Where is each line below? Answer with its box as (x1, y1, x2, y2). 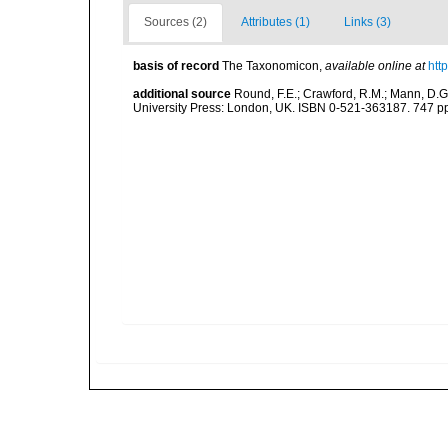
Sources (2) (144, 15, 207, 29)
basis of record (133, 59, 219, 73)
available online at (325, 59, 425, 73)
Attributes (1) (241, 15, 310, 29)
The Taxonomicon (222, 59, 319, 73)
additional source (133, 87, 231, 101)
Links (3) (344, 15, 391, 29)
